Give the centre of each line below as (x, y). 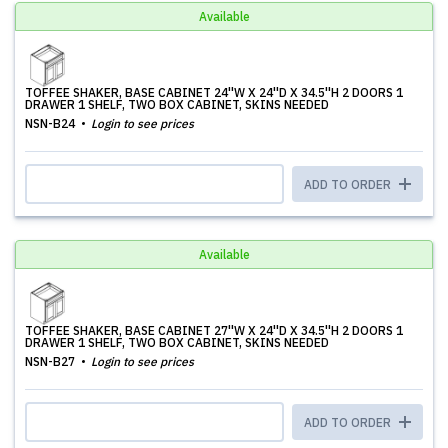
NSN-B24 (51, 123)
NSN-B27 (51, 361)
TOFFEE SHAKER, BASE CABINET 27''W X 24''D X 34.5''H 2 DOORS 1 (214, 330)
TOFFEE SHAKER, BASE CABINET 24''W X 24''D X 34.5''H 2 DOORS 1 (214, 92)
